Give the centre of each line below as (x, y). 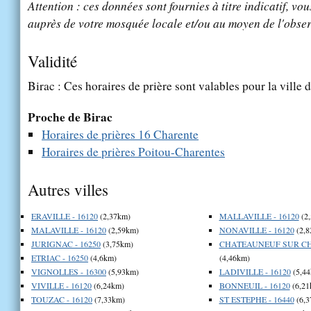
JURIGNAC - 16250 (66, 243)
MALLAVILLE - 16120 (259, 216)
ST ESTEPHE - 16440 (257, 299)
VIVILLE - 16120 (61, 285)
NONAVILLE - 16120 (257, 229)
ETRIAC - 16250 (60, 257)
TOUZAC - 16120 (62, 299)
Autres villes (68, 189)
